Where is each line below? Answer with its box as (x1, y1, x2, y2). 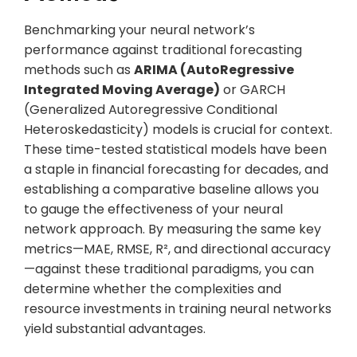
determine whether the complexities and (24, 279, 281, 298)
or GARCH (220, 80, 285, 99)
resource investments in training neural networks (24, 299, 331, 318)
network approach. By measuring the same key (24, 219, 321, 238)
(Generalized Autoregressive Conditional (24, 100, 277, 119)
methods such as (24, 60, 134, 79)
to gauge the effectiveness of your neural (24, 199, 283, 218)
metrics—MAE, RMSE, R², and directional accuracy (24, 239, 331, 258)
